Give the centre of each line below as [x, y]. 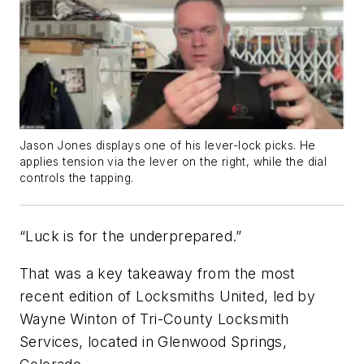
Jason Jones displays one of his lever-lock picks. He [168, 146]
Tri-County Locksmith [214, 318]
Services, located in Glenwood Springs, [154, 341]
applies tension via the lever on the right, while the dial [173, 162]
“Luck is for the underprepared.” [131, 236]
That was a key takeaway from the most [158, 273]
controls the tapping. [77, 178]
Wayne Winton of [80, 318]
